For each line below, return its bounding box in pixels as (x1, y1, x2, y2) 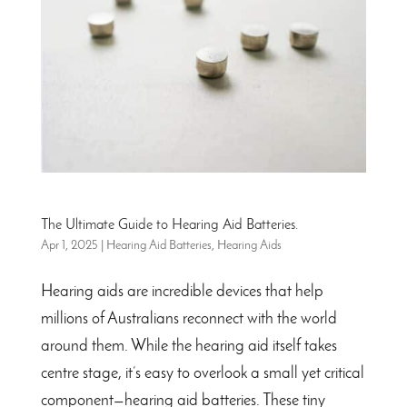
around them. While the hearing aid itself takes (40, 338, 337, 356)
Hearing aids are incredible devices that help (40, 283, 323, 302)
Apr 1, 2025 (40, 239, 98, 253)
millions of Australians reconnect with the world (40, 311, 337, 329)
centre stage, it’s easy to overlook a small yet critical (40, 365, 364, 383)
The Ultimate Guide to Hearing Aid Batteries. (40, 218, 298, 233)
